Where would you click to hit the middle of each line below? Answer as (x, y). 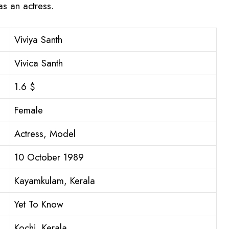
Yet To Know (39, 204)
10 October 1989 (49, 157)
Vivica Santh (39, 63)
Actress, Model (45, 134)
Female (29, 110)
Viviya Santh (38, 40)
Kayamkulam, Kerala (55, 181)
